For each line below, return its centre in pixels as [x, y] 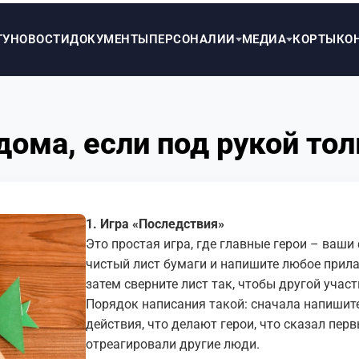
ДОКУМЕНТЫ [109, 36]
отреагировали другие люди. [173, 344]
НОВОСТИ [40, 36]
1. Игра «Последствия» [155, 224]
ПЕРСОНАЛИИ [192, 36]
